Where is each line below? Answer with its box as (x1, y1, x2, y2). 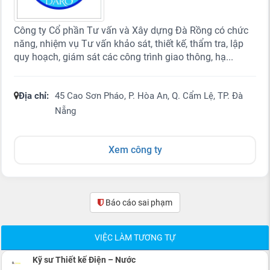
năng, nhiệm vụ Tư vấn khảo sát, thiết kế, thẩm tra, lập (14, 37, 243, 49)
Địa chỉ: (19, 90, 49, 101)
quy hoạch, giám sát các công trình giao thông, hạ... (14, 51, 233, 63)
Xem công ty (108, 143, 162, 155)
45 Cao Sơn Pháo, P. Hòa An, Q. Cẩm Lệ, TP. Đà (55, 90, 243, 101)
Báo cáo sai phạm (99, 197, 168, 207)
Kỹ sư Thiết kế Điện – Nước (33, 254, 136, 265)
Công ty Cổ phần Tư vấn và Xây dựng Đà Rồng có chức (14, 24, 248, 36)
